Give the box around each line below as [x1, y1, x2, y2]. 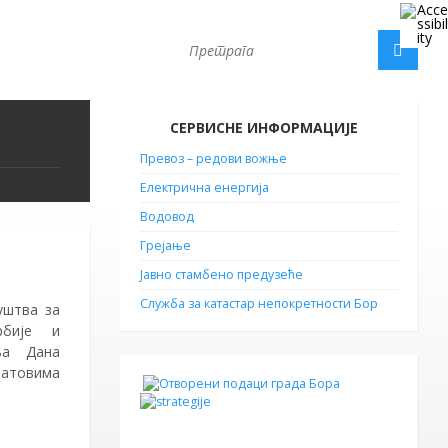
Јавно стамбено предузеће [139, 266, 303, 283]
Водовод [139, 208, 194, 225]
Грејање [139, 237, 191, 254]
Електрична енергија [139, 179, 269, 196]
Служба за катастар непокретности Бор [139, 295, 378, 312]
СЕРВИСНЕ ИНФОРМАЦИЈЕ [169, 118, 358, 137]
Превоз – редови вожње [139, 150, 287, 167]
